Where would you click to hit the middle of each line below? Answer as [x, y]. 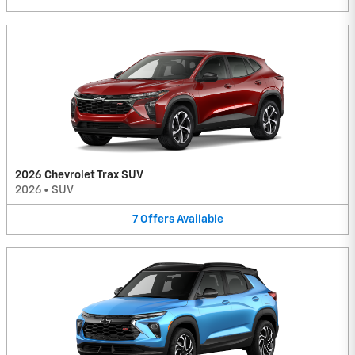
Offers [157, 219]
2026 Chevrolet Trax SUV [79, 175]
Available [200, 219]
